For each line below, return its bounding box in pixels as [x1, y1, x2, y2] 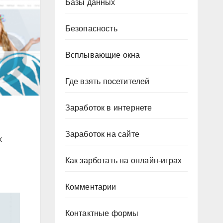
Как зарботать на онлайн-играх [65, 156, 182, 165]
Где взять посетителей [65, 77, 150, 86]
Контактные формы [65, 209, 139, 218]
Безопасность [65, 24, 117, 33]
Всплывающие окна [65, 51, 140, 59]
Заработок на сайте [65, 130, 140, 138]
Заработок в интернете [65, 104, 152, 112]
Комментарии [65, 183, 116, 191]
